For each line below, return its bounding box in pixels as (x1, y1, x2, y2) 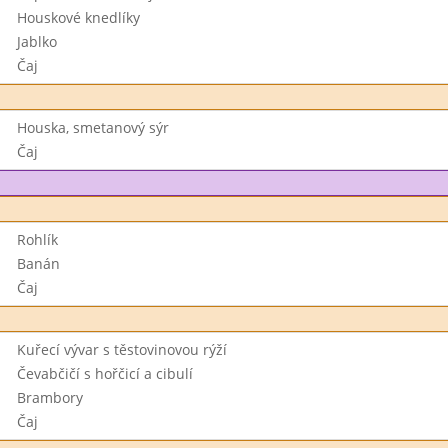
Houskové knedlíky (16, 8, 140, 27)
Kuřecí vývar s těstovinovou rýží (16, 340, 227, 359)
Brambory (16, 388, 83, 407)
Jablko (16, 32, 57, 51)
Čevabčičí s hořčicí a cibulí (16, 364, 193, 383)
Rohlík (16, 230, 58, 249)
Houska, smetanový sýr (16, 118, 169, 137)
